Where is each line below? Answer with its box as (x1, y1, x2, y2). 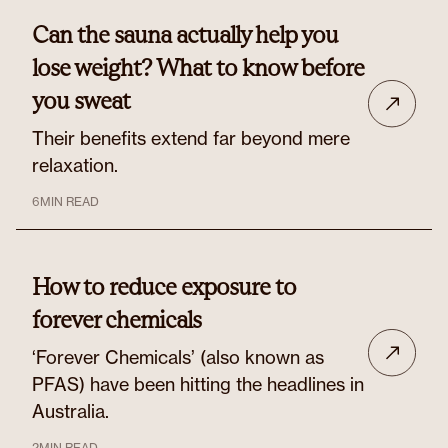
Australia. (32, 400, 109, 422)
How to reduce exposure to (32, 272, 296, 301)
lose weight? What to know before (32, 53, 364, 82)
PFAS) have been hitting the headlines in (32, 373, 364, 395)
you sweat (32, 86, 130, 115)
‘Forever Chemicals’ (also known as (32, 346, 324, 368)
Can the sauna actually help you (32, 20, 338, 49)
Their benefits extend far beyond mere (32, 127, 350, 149)
